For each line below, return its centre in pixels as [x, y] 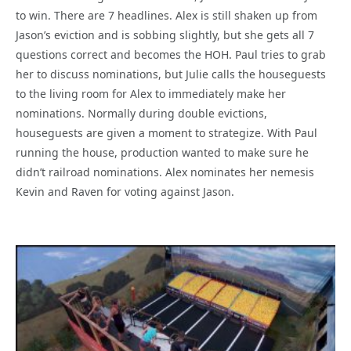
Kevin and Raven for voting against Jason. [125, 192]
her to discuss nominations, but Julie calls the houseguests [171, 74]
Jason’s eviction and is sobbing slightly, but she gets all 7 [165, 35]
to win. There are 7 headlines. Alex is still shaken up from [166, 16]
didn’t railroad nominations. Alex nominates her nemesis [165, 172]
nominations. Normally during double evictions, [141, 114]
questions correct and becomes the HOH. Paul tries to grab [171, 55]
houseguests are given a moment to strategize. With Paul [166, 133]
